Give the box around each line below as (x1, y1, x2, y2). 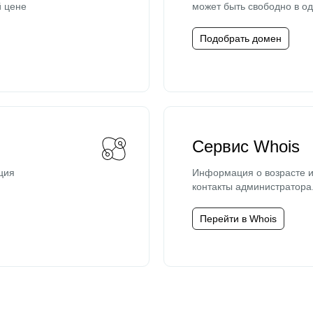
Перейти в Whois (200, 213, 277, 224)
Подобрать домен (200, 33, 282, 44)
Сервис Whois (192, 137, 300, 156)
